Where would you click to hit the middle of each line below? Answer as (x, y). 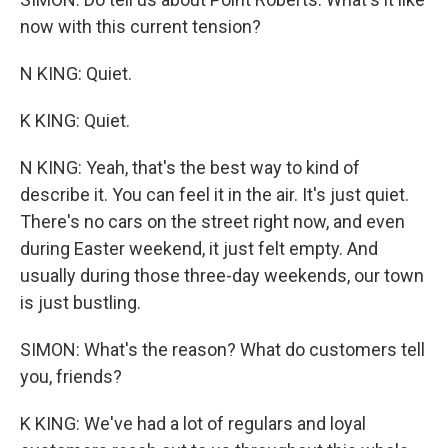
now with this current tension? (140, 26)
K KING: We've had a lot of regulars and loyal (193, 423)
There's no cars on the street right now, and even (212, 221)
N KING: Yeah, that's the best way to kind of (190, 167)
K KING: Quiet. (75, 120)
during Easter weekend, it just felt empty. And (199, 248)
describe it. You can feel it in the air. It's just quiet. (214, 194)
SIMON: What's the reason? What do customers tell (222, 349)
